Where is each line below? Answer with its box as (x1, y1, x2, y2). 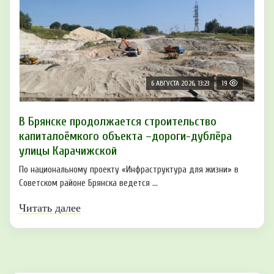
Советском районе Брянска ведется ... (19, 178, 158, 189)
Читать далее (19, 202, 81, 215)
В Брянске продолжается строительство (19, 114, 217, 129)
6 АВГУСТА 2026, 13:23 (151, 79, 209, 88)
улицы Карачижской (19, 144, 117, 158)
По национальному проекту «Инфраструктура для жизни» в (19, 165, 239, 176)
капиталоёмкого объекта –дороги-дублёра (19, 129, 232, 144)
